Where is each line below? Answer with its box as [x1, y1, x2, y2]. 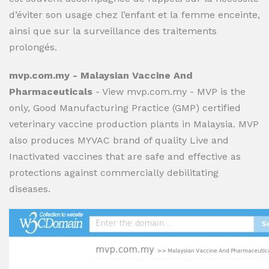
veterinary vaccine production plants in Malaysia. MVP [9, 118, 259, 130]
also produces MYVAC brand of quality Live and [9, 134, 229, 146]
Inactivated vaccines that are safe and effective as [9, 151, 241, 162]
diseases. [9, 183, 50, 195]
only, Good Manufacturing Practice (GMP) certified [9, 102, 241, 113]
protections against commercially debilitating [9, 167, 219, 178]
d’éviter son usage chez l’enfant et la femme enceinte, [9, 9, 260, 20]
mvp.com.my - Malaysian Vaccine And [9, 70, 193, 81]
